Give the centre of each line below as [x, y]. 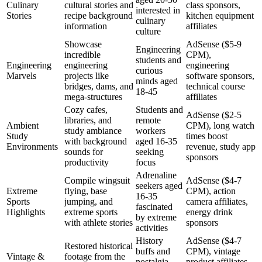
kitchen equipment [220, 16]
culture [148, 32]
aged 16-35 [156, 142]
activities [152, 228]
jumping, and [89, 202]
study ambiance [93, 131]
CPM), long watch [220, 126]
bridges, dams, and [99, 87]
